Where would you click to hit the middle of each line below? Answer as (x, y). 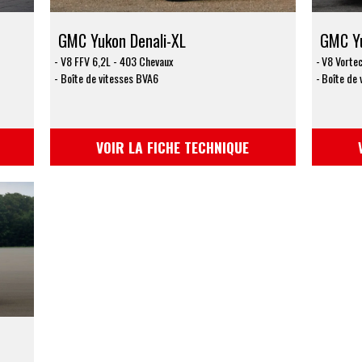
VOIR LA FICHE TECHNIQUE (173, 147)
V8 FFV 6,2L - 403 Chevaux (117, 61)
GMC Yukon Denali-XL (122, 41)
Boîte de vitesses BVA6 (110, 78)
